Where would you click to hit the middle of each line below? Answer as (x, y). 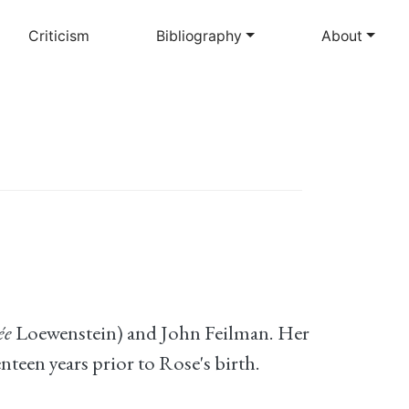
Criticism (58, 36)
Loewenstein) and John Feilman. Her (161, 333)
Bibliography (199, 36)
